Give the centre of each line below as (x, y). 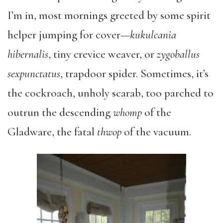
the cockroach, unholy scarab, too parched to (111, 93)
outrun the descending (60, 112)
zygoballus (178, 54)
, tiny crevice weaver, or (103, 54)
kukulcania (153, 35)
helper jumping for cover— (69, 35)
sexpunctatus (34, 74)
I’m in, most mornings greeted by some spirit (109, 15)
